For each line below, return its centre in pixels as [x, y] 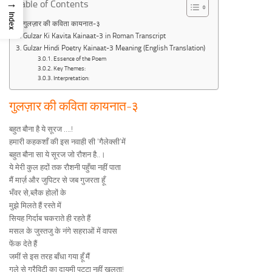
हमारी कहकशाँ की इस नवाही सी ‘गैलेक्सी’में [67, 141]
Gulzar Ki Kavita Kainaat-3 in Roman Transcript [95, 36]
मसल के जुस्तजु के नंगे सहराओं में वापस [63, 231]
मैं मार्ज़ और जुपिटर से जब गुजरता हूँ [57, 180]
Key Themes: [69, 68]
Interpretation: [71, 78]
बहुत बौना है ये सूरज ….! [41, 129]
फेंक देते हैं [23, 243]
